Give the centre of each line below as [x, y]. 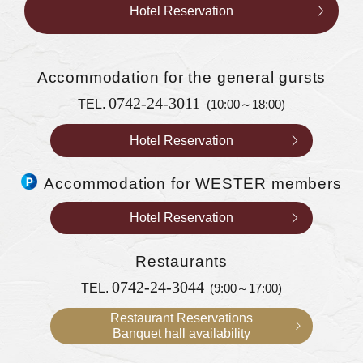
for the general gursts [245, 77]
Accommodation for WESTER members [193, 184]
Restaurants [181, 261]
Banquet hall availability [181, 333]
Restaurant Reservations [181, 318]
